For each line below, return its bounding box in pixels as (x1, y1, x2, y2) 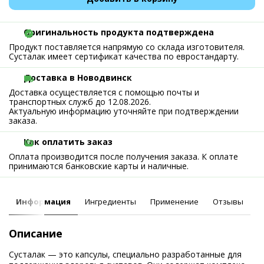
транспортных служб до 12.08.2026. (9, 96, 151, 107)
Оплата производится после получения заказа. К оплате (9, 151, 238, 162)
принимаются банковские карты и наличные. (9, 160, 189, 171)
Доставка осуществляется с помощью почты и (9, 87, 199, 98)
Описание (9, 226, 62, 240)
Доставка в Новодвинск (24, 72, 132, 83)
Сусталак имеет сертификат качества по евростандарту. (9, 51, 239, 62)
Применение (150, 196, 199, 207)
